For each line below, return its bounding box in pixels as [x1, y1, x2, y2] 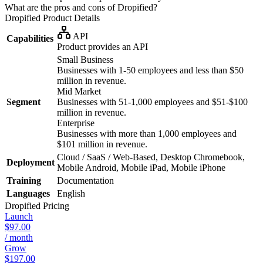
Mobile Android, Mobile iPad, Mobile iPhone [57, 162, 225, 173]
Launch [5, 211, 33, 221]
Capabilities [6, 33, 53, 43]
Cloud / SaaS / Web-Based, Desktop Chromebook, [57, 151, 245, 162]
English [57, 188, 85, 198]
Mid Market [57, 86, 101, 96]
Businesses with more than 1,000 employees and [57, 128, 237, 139]
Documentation [57, 175, 114, 186]
